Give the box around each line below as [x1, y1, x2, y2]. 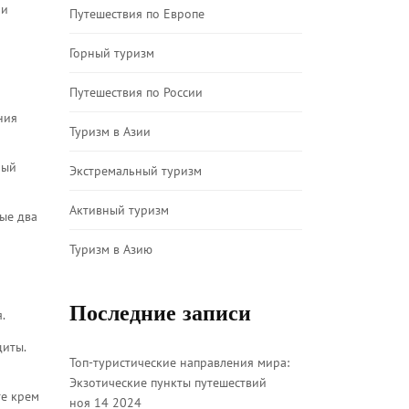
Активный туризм [69, 202, 169, 218]
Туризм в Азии [69, 123, 151, 140]
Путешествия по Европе [69, 5, 204, 22]
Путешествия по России [69, 84, 203, 100]
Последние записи [69, 299, 251, 327]
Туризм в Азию [69, 241, 152, 257]
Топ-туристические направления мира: [69, 354, 289, 371]
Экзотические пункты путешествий [69, 374, 267, 391]
